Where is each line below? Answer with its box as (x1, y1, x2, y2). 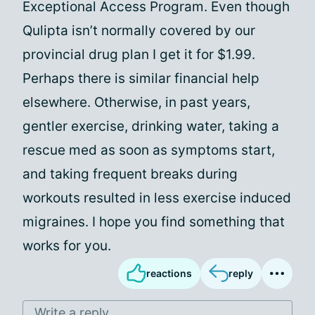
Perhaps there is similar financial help (22, 70, 259, 86)
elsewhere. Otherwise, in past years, (22, 94, 250, 110)
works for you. (22, 238, 111, 254)
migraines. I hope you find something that (22, 214, 285, 230)
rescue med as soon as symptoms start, (22, 142, 275, 158)
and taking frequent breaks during (22, 166, 238, 182)
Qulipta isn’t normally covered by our (22, 22, 255, 39)
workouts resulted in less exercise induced (22, 190, 291, 206)
